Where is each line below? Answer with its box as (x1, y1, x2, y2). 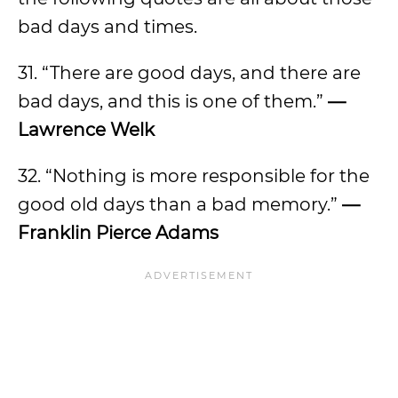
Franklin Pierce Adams (18, 222, 219, 243)
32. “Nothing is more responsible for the (18, 165, 370, 187)
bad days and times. (18, 16, 197, 37)
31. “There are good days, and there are (18, 62, 361, 84)
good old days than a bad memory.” (18, 194, 342, 215)
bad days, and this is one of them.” (18, 91, 328, 112)
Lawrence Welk (18, 119, 155, 140)
